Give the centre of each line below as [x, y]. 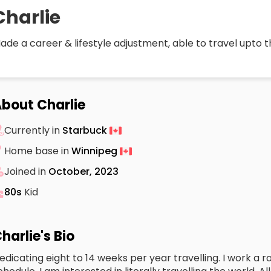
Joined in [26, 171]
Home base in [38, 151]
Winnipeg [96, 151]
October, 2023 [83, 171]
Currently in [33, 130]
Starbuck [86, 130]
